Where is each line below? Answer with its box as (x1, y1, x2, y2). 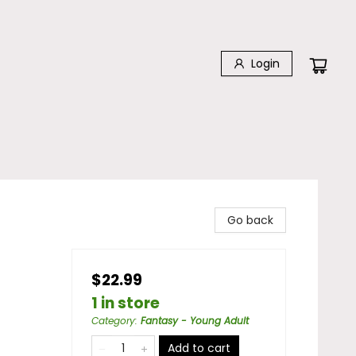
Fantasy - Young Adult (141, 314, 249, 327)
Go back (227, 212, 273, 228)
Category (91, 314, 135, 327)
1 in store (91, 292, 160, 314)
